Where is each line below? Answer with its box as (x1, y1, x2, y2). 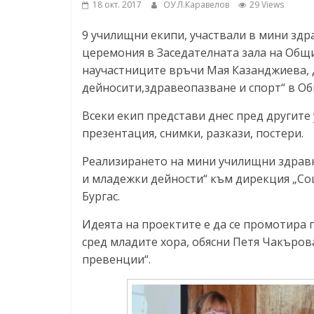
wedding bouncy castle (151, 251, 269, 267)
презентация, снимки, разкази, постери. (82, 125, 303, 141)
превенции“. (82, 251, 151, 267)
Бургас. (82, 188, 120, 204)
